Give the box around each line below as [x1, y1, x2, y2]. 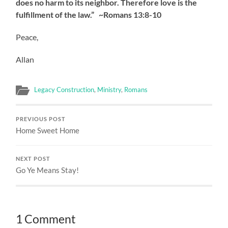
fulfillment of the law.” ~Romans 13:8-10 [16, 9, 162, 19]
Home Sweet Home [16, 125, 80, 135]
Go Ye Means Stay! [16, 165, 79, 175]
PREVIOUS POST [16, 116, 66, 122]
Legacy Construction [34, 85, 95, 94]
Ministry [97, 85, 122, 94]
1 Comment [16, 212, 76, 226]
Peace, [16, 32, 39, 42]
